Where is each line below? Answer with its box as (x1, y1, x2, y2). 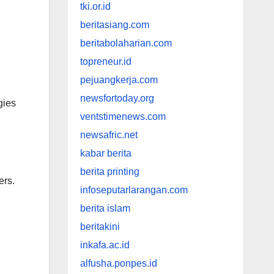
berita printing (80, 166, 139, 177)
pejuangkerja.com (80, 75, 158, 86)
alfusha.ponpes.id (80, 258, 157, 269)
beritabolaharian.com (80, 38, 172, 49)
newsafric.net (80, 130, 138, 141)
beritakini (80, 221, 120, 232)
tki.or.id (80, 1, 111, 12)
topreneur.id (80, 56, 131, 67)
